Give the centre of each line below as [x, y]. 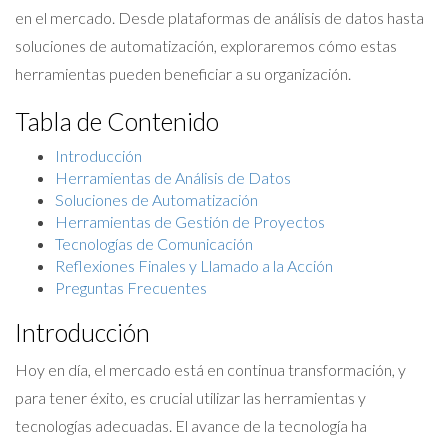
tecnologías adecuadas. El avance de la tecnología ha [191, 425]
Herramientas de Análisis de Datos [173, 177]
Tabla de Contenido [117, 121]
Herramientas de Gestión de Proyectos [190, 221]
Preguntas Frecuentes [131, 287]
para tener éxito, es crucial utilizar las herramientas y [190, 397]
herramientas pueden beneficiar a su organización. [183, 73]
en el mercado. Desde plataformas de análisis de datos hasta [219, 17]
